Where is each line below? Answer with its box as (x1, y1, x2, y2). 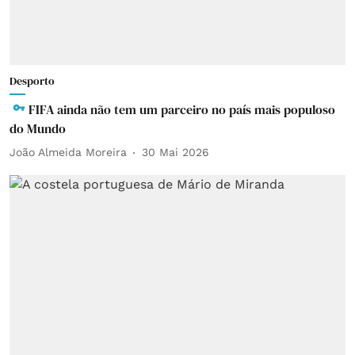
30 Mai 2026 (142, 146, 209, 158)
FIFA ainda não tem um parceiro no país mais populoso (29, 100, 335, 118)
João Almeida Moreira (10, 146, 127, 158)
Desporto (10, 72, 55, 89)
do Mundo (10, 119, 66, 137)
